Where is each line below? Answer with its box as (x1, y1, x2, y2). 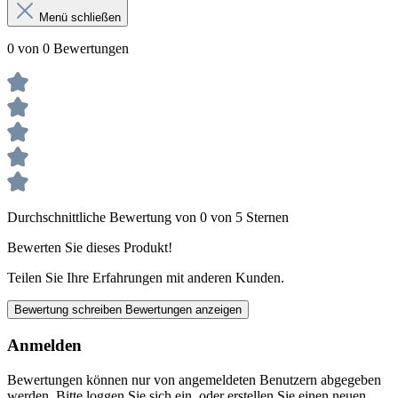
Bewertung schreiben (14, 303, 125, 317)
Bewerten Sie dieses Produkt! (7, 240, 172, 256)
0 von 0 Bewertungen (7, 41, 129, 57)
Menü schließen (39, 11, 121, 25)
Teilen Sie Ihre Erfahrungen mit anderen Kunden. (7, 270, 284, 286)
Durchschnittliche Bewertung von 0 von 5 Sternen (7, 210, 289, 226)
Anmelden (7, 336, 82, 355)
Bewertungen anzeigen (125, 303, 242, 317)
